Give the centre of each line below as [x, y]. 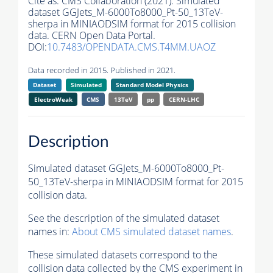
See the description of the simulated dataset [124, 218]
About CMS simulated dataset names [151, 231]
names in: [50, 231]
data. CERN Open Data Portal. [92, 36]
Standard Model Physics [152, 85]
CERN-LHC [184, 100]
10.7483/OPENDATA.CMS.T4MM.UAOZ [131, 47]
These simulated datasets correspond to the [123, 254]
